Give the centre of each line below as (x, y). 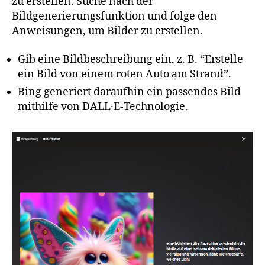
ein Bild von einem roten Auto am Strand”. (125, 74)
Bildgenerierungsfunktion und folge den (114, 17)
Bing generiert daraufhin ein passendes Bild (129, 92)
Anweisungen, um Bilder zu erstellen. (107, 31)
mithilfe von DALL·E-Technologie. (103, 106)
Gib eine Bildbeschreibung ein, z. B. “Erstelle (130, 59)
